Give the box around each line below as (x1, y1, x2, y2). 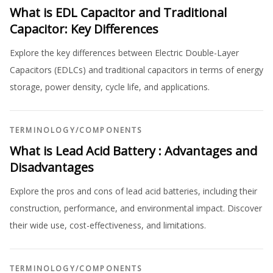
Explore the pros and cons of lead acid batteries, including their (10, 185, 257, 197)
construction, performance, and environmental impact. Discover (10, 202, 262, 214)
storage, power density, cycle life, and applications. (10, 81, 210, 93)
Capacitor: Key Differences (10, 21, 158, 38)
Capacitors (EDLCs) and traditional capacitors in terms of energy (10, 64, 263, 76)
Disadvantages (10, 159, 94, 176)
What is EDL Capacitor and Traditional (10, 4, 227, 21)
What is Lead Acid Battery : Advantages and (10, 143, 257, 160)
